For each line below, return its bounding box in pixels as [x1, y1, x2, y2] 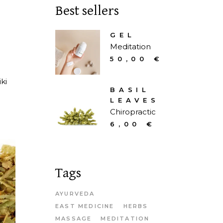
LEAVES [110, 96, 159, 104]
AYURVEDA [55, 190, 95, 197]
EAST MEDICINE [55, 203, 114, 210]
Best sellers [55, 3, 119, 19]
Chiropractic [110, 107, 156, 116]
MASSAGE [55, 215, 92, 222]
